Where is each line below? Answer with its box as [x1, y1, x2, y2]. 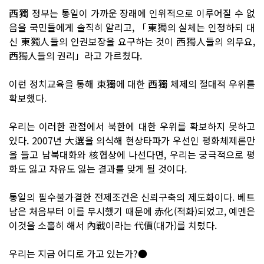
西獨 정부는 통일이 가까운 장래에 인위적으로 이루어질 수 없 [9, 5, 255, 20]
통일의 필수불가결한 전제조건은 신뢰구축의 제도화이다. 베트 [9, 189, 255, 204]
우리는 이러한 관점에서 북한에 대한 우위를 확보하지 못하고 [9, 118, 255, 133]
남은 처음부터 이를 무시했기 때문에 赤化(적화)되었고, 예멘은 [9, 203, 255, 218]
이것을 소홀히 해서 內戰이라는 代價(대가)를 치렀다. [9, 217, 217, 232]
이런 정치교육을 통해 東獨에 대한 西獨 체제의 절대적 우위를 [9, 76, 255, 91]
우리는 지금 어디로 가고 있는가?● [9, 246, 147, 260]
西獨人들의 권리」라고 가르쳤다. [9, 48, 142, 62]
